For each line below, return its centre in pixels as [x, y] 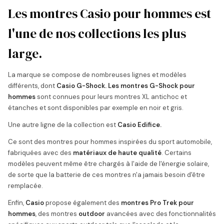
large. [25, 53]
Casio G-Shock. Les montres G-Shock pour [126, 86]
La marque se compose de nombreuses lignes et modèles [97, 75]
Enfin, [17, 203]
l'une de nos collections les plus [97, 33]
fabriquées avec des [40, 153]
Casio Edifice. [139, 125]
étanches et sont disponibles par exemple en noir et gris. [96, 108]
